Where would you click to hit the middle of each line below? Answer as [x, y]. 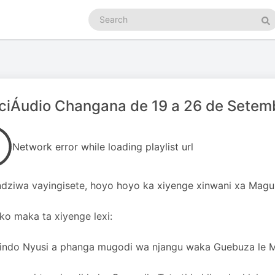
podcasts [107, 26]
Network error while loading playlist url [103, 147]
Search [102, 14]
